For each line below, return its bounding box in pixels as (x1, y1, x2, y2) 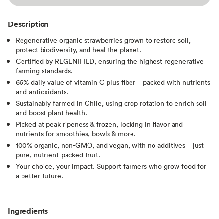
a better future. (16, 171, 63, 180)
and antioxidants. (16, 87, 68, 96)
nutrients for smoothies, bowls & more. (16, 129, 136, 138)
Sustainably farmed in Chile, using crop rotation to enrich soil (16, 98, 207, 108)
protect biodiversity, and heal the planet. (16, 44, 141, 54)
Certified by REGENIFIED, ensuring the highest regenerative (16, 56, 204, 66)
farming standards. (16, 66, 73, 75)
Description (8, 18, 49, 29)
